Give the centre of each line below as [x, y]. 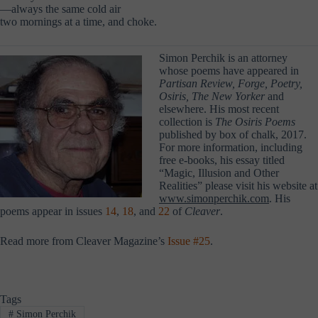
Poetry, [286, 83]
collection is [187, 121]
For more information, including [231, 147]
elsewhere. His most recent [219, 109]
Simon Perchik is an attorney [223, 57]
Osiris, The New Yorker [212, 96]
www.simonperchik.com [214, 198]
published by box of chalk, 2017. [233, 134]
